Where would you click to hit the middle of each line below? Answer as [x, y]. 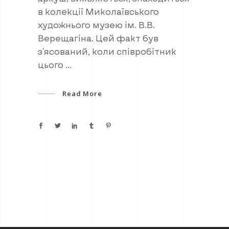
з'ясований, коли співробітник [107, 51]
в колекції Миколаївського [98, 11]
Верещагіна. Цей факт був [98, 38]
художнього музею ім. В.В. [96, 24]
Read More [82, 94]
